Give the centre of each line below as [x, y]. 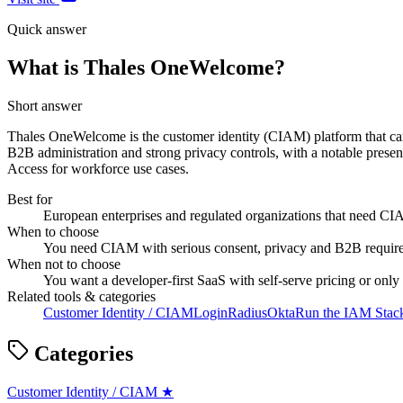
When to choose [53, 231]
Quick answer [47, 29]
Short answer [45, 105]
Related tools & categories [81, 296]
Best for [30, 199]
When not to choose [64, 264]
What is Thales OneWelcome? [146, 67]
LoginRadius [230, 312]
